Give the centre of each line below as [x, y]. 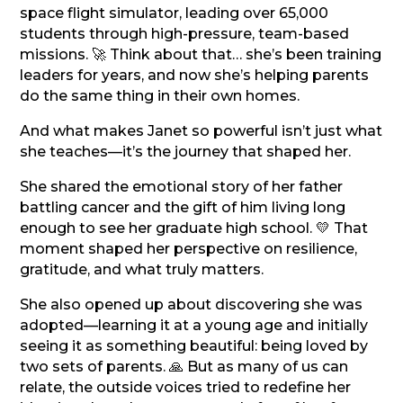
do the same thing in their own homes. [160, 95]
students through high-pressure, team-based [185, 33]
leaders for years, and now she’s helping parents [195, 75]
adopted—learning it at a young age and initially [194, 325]
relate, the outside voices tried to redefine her [186, 387]
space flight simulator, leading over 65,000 [175, 13]
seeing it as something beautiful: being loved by [194, 345]
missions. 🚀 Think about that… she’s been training [201, 54]
